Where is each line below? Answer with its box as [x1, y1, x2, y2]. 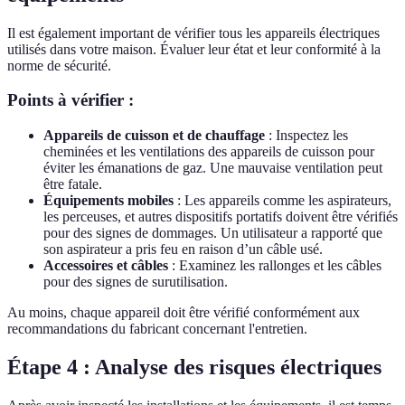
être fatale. [43, 176, 102, 193]
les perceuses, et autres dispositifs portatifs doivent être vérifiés [43, 209, 398, 225]
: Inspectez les [265, 127, 348, 144]
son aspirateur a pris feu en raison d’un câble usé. [43, 241, 323, 258]
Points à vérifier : [7, 90, 134, 110]
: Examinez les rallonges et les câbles [168, 258, 381, 274]
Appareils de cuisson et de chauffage [43, 127, 265, 144]
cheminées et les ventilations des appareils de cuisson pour [43, 144, 374, 160]
